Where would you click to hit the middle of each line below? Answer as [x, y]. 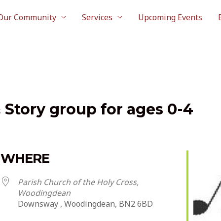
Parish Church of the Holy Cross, [78, 182]
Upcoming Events [170, 17]
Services [97, 17]
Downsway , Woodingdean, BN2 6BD [85, 204]
